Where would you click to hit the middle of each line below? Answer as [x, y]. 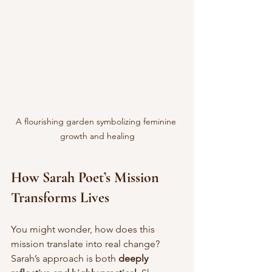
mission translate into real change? [87, 244]
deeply [134, 259]
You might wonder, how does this [84, 229]
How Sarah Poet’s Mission [87, 178]
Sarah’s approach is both [65, 259]
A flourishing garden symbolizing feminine [97, 122]
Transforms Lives [60, 198]
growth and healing [97, 136]
